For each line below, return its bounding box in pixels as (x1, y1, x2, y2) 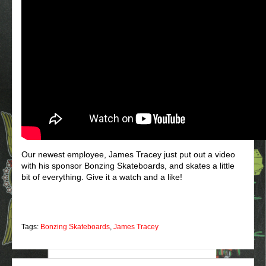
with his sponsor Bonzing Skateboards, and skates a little (21, 161, 235, 171)
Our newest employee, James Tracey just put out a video (21, 150, 235, 160)
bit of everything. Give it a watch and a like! (21, 172, 182, 182)
